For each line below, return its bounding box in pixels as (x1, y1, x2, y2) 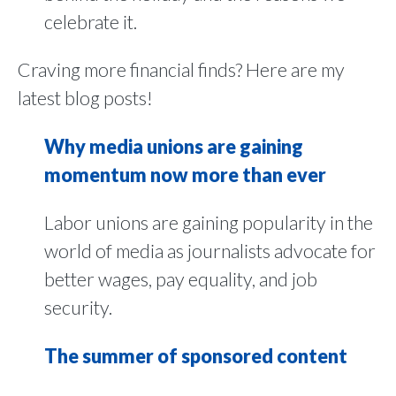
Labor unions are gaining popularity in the (44, 211, 373, 234)
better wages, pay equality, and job (44, 268, 317, 291)
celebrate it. (44, 10, 137, 34)
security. (44, 296, 112, 319)
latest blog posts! (18, 87, 153, 110)
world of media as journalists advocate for (44, 240, 376, 263)
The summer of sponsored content (44, 344, 347, 368)
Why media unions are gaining (44, 134, 303, 158)
